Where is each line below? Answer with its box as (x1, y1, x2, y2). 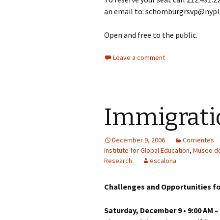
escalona (150, 156, 176, 165)
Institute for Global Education (104, 146, 190, 155)
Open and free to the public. (104, 30, 197, 40)
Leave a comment (113, 53, 165, 62)
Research (104, 156, 132, 165)
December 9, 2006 (112, 136, 165, 144)
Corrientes (183, 136, 214, 144)
